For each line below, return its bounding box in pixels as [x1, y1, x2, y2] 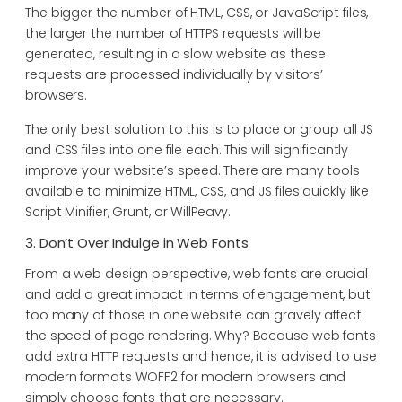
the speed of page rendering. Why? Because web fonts [25, 326, 376, 345]
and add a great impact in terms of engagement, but [25, 284, 371, 303]
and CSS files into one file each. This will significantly [25, 140, 349, 159]
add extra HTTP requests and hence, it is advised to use [25, 346, 377, 365]
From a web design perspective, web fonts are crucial [25, 264, 368, 283]
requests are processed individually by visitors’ [25, 66, 324, 84]
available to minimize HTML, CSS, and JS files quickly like [25, 181, 370, 200]
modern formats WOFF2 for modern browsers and [25, 367, 345, 386]
